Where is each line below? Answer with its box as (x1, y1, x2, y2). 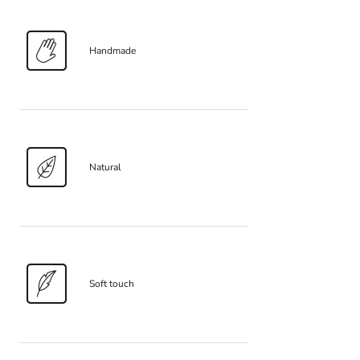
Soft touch (89, 276, 134, 290)
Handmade (89, 43, 136, 57)
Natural (89, 160, 121, 174)
